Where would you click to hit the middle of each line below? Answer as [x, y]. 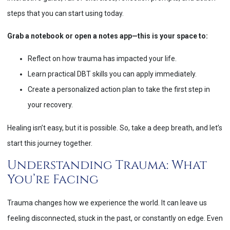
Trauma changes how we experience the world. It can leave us [107, 203]
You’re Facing [53, 180]
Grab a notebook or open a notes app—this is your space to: [108, 36]
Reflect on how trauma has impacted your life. [102, 59]
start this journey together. [50, 143]
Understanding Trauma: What [107, 166]
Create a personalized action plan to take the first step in [119, 90]
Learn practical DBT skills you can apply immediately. [112, 74]
